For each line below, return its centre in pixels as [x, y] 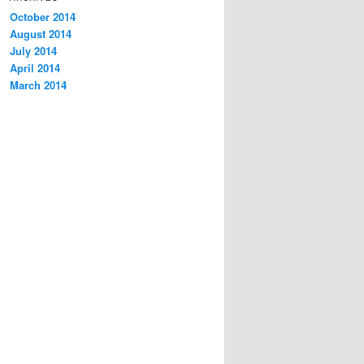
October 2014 [43, 17]
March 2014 [38, 85]
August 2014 [41, 34]
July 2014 [33, 51]
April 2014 [35, 68]
